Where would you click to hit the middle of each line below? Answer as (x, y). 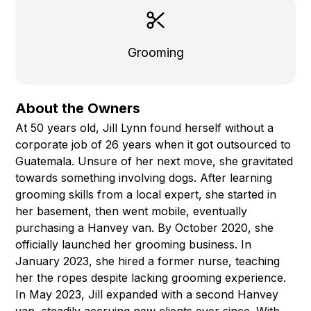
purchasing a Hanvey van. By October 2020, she (145, 227)
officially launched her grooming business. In (134, 244)
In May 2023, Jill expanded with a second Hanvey (147, 294)
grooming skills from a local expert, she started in (146, 194)
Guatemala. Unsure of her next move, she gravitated (154, 161)
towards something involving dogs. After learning (144, 177)
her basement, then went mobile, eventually (132, 211)
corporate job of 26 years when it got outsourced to (153, 144)
